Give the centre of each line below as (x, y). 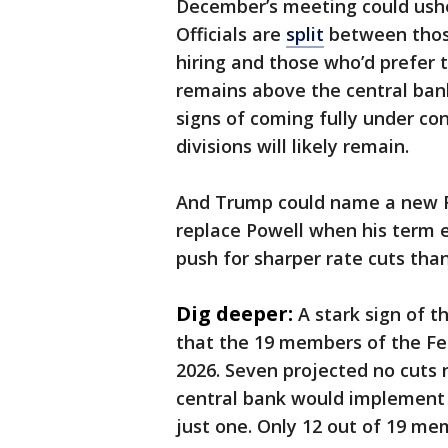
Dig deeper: (234, 314)
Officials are (231, 34)
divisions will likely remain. (292, 146)
